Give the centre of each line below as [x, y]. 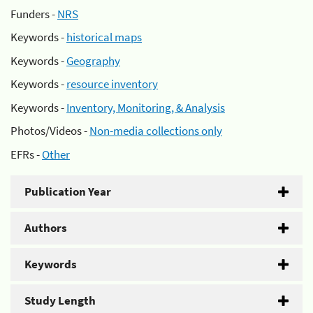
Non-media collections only [156, 131]
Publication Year [68, 191]
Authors [46, 227]
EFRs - [26, 154]
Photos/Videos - [50, 131]
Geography [93, 60]
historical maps [104, 37]
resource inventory [112, 84]
